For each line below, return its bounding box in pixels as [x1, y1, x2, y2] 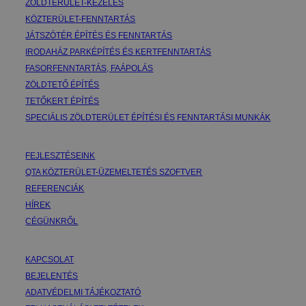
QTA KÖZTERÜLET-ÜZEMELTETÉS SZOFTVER [25, 167, 203, 177]
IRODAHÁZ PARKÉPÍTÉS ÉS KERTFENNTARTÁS [25, 46, 212, 57]
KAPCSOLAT [25, 254, 74, 264]
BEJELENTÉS [25, 270, 79, 281]
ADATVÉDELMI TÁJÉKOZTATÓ [25, 287, 141, 297]
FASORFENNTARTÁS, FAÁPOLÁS [25, 63, 154, 73]
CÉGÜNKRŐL [25, 216, 79, 226]
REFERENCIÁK [25, 183, 85, 193]
